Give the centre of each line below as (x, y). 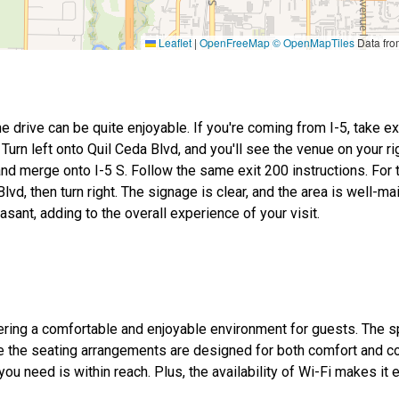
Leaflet (174, 43)
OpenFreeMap (235, 43)
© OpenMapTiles (313, 43)
